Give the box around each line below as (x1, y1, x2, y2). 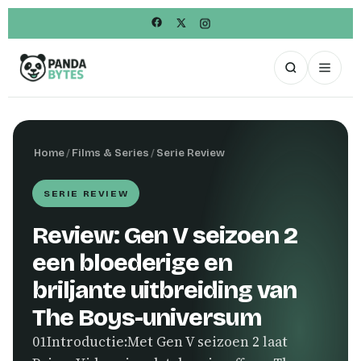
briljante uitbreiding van (32, 276, 297, 305)
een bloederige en (32, 248, 233, 277)
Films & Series (72, 147, 149, 160)
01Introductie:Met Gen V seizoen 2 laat (32, 332, 288, 351)
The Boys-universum (32, 303, 263, 332)
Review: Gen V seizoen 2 (32, 221, 297, 250)
